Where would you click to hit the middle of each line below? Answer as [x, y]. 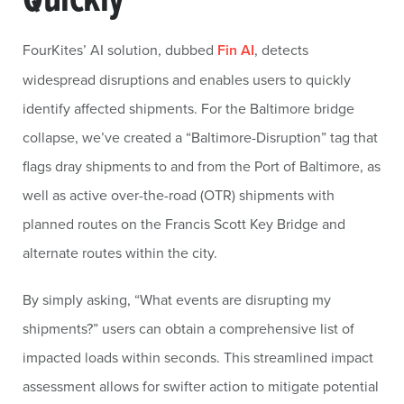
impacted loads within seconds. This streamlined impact [198, 357]
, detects [281, 50]
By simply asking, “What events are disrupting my [177, 299]
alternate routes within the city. [120, 252]
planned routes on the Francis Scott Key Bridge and [184, 224]
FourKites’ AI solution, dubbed [120, 50]
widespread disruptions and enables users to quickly [187, 79]
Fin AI [236, 50]
